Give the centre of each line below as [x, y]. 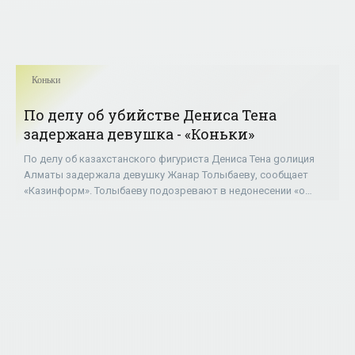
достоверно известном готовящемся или [126, 206]
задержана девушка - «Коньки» [139, 134]
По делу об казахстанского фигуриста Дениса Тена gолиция [169, 159]
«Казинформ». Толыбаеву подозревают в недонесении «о [164, 191]
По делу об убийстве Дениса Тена [150, 115]
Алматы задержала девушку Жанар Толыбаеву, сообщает [166, 175]
